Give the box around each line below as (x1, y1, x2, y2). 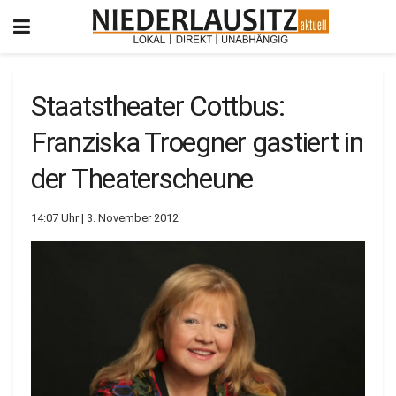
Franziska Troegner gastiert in (31, 126, 363, 159)
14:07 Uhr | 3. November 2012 (31, 210, 179, 225)
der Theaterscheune (31, 162, 253, 195)
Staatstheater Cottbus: (31, 89, 285, 123)
